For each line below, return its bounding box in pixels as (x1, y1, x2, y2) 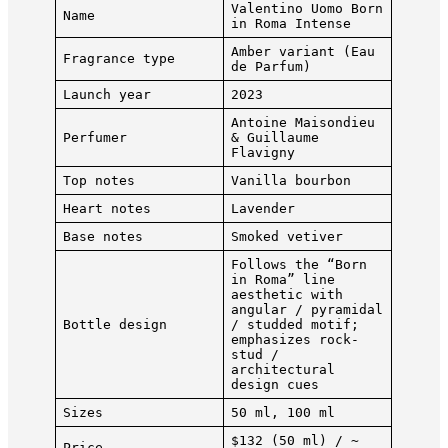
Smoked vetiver (230, 229, 343, 245)
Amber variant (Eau (230, 44, 375, 60)
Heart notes (62, 201, 151, 217)
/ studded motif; (230, 317, 359, 333)
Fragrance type (62, 51, 175, 67)
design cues (230, 377, 319, 393)
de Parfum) (230, 59, 311, 75)
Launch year (62, 87, 151, 103)
